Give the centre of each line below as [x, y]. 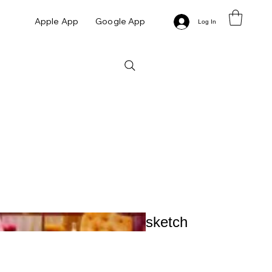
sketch [167, 222]
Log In [207, 22]
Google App [121, 21]
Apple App [56, 21]
